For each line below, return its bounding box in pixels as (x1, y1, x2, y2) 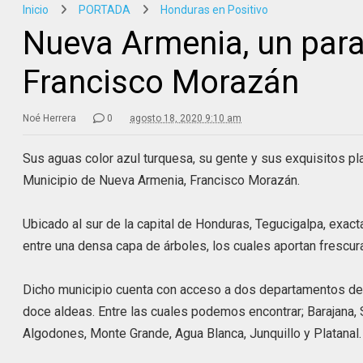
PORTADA (79, 2, 131, 16)
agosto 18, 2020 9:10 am (130, 112, 242, 124)
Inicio (23, 2, 49, 16)
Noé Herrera (23, 112, 77, 124)
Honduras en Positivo (160, 2, 269, 16)
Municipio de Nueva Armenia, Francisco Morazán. (23, 172, 301, 188)
